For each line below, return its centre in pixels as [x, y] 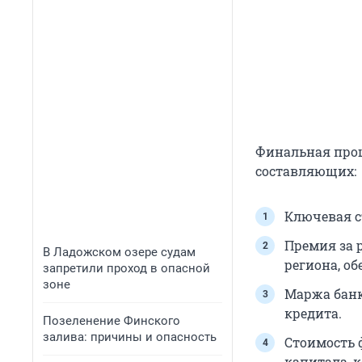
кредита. [313, 314]
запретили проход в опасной [126, 268]
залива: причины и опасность [130, 337]
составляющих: [306, 171]
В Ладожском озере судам [119, 252]
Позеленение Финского [112, 321]
